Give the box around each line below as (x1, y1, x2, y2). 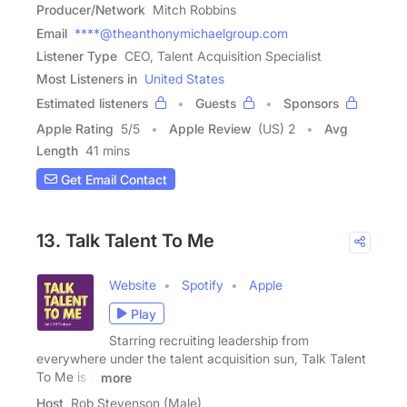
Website (109, 277, 156, 293)
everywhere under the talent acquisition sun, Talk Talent (36, 351, 366, 367)
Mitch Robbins (153, 2, 236, 18)
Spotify (182, 277, 223, 293)
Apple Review (169, 121, 251, 137)
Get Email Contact (57, 171, 167, 187)
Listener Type (36, 48, 117, 65)
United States (144, 71, 224, 87)
